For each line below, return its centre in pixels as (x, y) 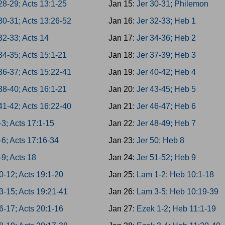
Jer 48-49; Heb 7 (166, 123)
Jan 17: (122, 38)
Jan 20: (122, 89)
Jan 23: (122, 140)
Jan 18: (122, 55)
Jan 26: (122, 192)
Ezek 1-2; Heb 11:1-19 (176, 209)
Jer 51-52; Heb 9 (166, 157)
